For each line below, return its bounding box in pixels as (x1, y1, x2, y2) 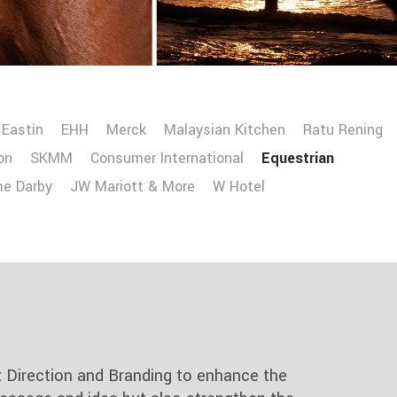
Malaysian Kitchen (163, 120, 285, 142)
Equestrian (261, 148, 334, 170)
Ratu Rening (302, 120, 383, 142)
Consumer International (90, 148, 244, 170)
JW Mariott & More (69, 176, 195, 198)
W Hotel (212, 176, 265, 198)
